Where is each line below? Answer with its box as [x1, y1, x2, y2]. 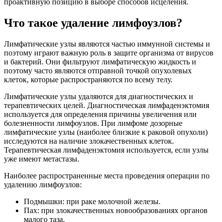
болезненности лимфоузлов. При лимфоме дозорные [4, 119, 182, 128]
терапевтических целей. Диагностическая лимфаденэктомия [4, 101, 209, 110]
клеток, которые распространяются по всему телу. [4, 75, 172, 84]
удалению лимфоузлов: [4, 180, 82, 189]
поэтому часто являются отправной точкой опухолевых [4, 66, 192, 75]
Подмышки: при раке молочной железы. [24, 197, 161, 206]
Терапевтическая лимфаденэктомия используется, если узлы [4, 146, 209, 155]
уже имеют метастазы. [4, 155, 79, 164]
